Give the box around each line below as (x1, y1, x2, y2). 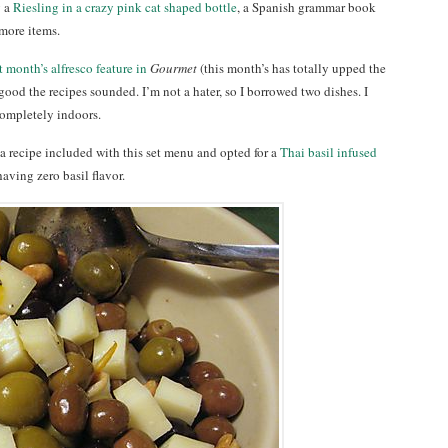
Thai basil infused (280, 143, 377, 161)
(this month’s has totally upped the (200, 59, 386, 77)
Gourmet (150, 59, 197, 77)
